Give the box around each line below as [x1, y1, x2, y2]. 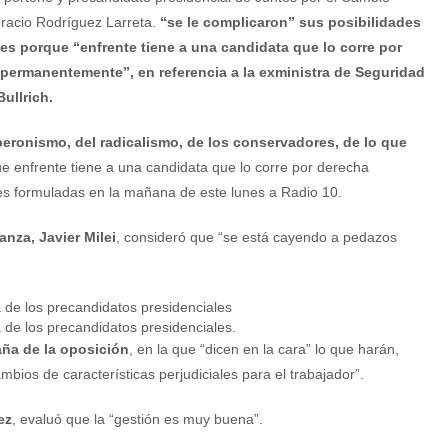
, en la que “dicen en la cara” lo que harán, [129, 340, 399, 357]
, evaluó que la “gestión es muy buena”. [12, 410, 263, 427]
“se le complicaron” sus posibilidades [155, 14, 421, 31]
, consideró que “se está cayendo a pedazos [116, 229, 397, 246]
